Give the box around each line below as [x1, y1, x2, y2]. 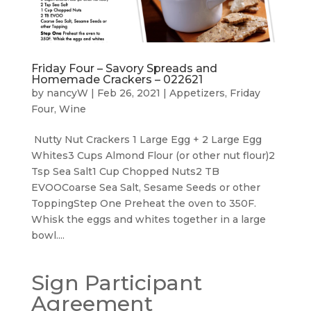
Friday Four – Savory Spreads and [31, 62, 217, 76]
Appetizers [169, 87, 225, 100]
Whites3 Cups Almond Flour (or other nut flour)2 [31, 149, 275, 162]
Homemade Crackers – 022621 [31, 73, 203, 87]
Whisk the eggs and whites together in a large [31, 213, 266, 226]
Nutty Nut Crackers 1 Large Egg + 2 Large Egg [31, 133, 262, 146]
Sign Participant [31, 270, 202, 296]
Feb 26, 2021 [96, 87, 160, 100]
